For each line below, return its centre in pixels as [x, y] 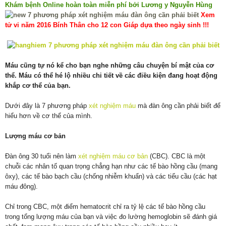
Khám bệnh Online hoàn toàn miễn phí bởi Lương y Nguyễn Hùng [109, 5]
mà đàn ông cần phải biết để [178, 106]
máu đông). [21, 187]
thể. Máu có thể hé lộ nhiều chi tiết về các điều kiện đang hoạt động [111, 76]
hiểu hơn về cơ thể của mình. [49, 116]
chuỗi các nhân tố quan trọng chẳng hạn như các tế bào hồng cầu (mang [111, 166]
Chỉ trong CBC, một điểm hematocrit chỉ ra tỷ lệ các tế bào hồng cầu [105, 207]
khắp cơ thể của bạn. [38, 86]
